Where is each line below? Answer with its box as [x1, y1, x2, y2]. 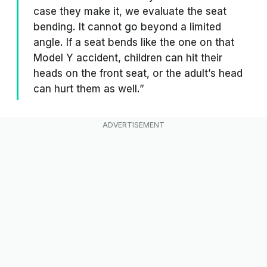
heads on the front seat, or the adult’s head [33, 67, 243, 79]
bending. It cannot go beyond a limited [33, 21, 221, 33]
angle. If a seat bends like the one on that [33, 36, 234, 48]
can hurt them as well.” [33, 83, 144, 95]
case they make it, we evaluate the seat [33, 5, 226, 17]
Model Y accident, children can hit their [33, 52, 222, 64]
